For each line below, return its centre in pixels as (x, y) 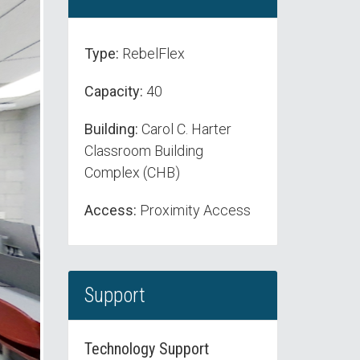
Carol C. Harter (184, 129)
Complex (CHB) (132, 172)
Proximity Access (193, 210)
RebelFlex (151, 53)
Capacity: (113, 91)
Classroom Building (143, 151)
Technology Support (146, 349)
